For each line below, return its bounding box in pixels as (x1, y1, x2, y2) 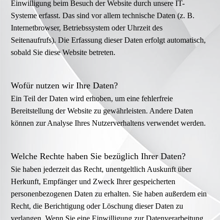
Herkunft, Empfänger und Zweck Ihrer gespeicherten (11, 177, 176, 186)
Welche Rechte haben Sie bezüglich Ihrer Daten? (11, 151, 186, 162)
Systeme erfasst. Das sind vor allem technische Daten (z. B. (11, 11, 195, 20)
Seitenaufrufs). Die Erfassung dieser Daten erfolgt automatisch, (11, 36, 206, 45)
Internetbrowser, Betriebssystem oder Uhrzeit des (11, 24, 163, 32)
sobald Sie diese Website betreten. (11, 48, 116, 57)
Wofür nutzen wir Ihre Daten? (11, 81, 118, 91)
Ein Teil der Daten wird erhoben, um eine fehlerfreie (11, 94, 173, 103)
